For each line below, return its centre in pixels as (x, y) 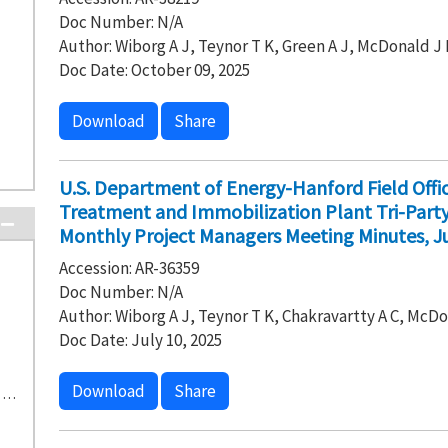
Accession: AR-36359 (128, 268)
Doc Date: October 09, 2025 (154, 70)
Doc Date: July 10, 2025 (140, 340)
